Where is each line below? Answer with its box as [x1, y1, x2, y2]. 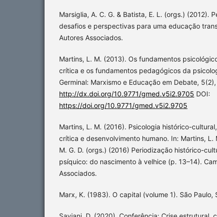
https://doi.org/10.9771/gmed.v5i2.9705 [59, 101, 187, 110]
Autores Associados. [59, 33, 123, 42]
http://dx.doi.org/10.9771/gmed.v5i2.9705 [59, 90, 194, 98]
